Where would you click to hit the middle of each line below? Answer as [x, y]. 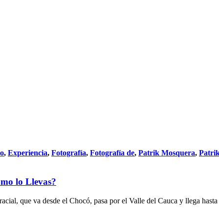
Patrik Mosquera [167, 153]
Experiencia [28, 153]
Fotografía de [112, 153]
